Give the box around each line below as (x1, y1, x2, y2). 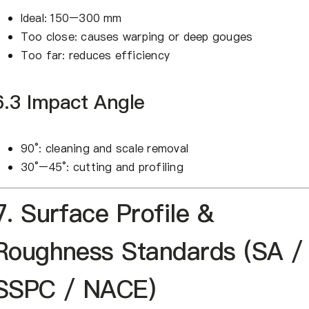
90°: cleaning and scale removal (20, 141, 189, 157)
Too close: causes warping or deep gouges (20, 29, 253, 45)
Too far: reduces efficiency (20, 48, 170, 63)
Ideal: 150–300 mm (20, 10, 122, 26)
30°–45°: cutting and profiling (20, 159, 183, 175)
